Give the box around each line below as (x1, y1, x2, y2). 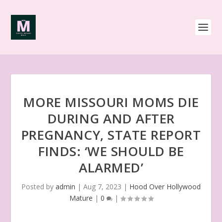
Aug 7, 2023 (83, 182, 121, 191)
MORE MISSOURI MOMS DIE (23, 93, 199, 111)
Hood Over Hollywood (129, 182, 201, 191)
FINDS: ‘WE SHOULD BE (38, 142, 184, 160)
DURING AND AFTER (47, 110, 175, 127)
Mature (69, 193, 93, 203)
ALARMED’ (79, 159, 143, 176)
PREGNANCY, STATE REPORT (21, 126, 201, 144)
